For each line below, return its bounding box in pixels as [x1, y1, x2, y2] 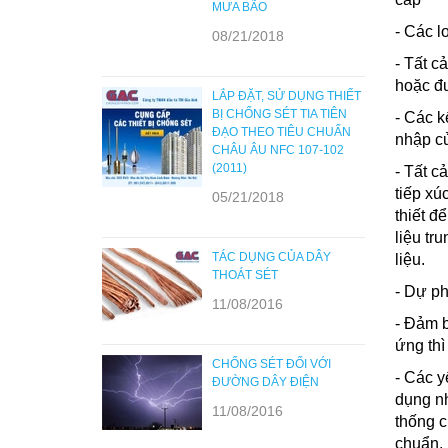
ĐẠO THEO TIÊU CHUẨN [211, 125, 351, 139]
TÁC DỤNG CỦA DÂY [211, 250, 331, 264]
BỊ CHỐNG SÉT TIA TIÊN [211, 107, 347, 121]
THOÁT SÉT [211, 268, 278, 282]
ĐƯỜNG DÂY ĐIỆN [211, 375, 319, 389]
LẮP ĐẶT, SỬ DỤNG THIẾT [211, 89, 361, 103]
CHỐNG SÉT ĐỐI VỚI [211, 357, 331, 371]
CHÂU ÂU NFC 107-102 [211, 143, 344, 157]
